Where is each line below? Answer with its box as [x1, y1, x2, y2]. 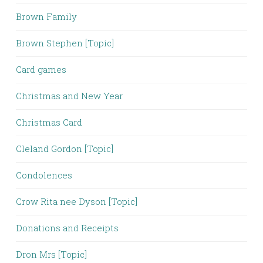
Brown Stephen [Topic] [16, 37, 114, 49]
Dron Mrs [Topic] [16, 248, 87, 260]
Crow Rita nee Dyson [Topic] [16, 195, 137, 207]
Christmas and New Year [16, 90, 123, 102]
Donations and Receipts [16, 222, 119, 234]
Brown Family [16, 11, 77, 22]
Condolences [16, 169, 72, 181]
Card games [16, 63, 66, 75]
